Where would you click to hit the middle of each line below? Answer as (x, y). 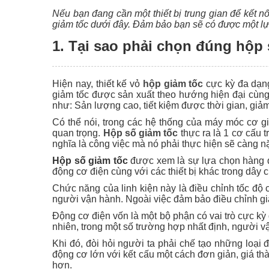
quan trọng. (78, 133)
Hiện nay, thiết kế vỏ (98, 83)
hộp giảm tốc (173, 83)
